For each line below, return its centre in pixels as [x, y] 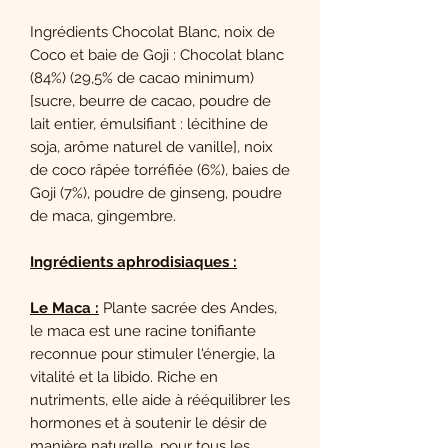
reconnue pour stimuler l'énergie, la [152, 353]
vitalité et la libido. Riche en [124, 376]
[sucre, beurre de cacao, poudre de [150, 100]
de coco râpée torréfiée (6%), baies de [160, 169]
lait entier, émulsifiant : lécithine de [149, 123]
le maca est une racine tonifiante [143, 330]
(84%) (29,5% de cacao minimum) [142, 77]
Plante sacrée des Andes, [188, 307]
